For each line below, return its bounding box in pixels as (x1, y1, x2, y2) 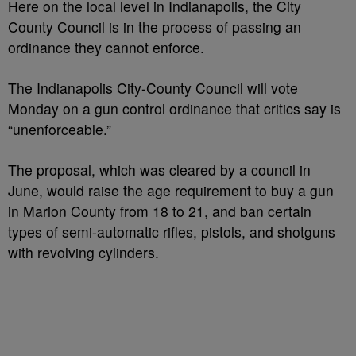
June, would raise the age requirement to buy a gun (8, 180, 334, 200)
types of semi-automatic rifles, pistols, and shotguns (8, 222, 335, 242)
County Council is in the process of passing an (8, 17, 301, 37)
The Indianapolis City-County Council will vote (8, 78, 298, 98)
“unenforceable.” (8, 119, 111, 139)
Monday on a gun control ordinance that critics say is (8, 99, 341, 118)
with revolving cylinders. (8, 242, 159, 262)
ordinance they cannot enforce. (8, 37, 204, 57)
